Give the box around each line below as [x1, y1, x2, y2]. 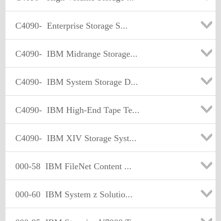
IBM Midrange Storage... [42, 49, 138, 59]
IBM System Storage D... [42, 77, 138, 87]
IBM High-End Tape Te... [42, 105, 140, 115]
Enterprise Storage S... [42, 21, 128, 31]
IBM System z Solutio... [40, 189, 133, 199]
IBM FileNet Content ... [40, 161, 132, 171]
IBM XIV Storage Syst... [42, 133, 137, 143]
